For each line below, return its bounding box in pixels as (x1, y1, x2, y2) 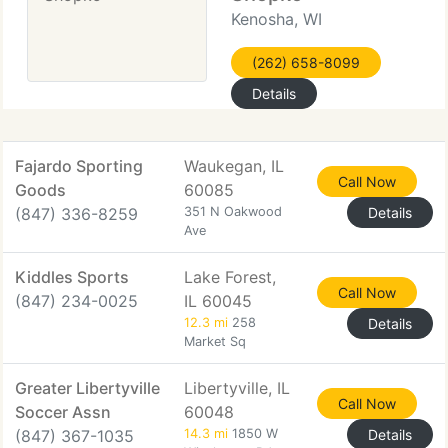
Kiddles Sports (15, 267, 129, 287)
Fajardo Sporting (15, 156, 143, 176)
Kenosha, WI (231, 9, 322, 29)
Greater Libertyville (15, 378, 160, 398)
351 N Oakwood (184, 204, 282, 219)
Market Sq (184, 334, 246, 349)
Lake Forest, (184, 267, 276, 287)
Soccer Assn (15, 402, 111, 422)
